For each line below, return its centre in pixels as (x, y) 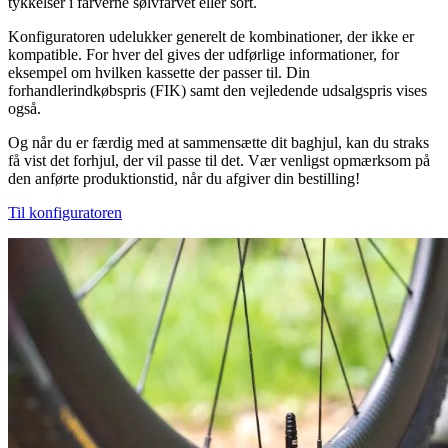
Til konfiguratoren (65, 213)
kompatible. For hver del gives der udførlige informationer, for (203, 55)
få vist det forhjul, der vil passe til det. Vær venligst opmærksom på (219, 161)
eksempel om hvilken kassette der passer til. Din (159, 73)
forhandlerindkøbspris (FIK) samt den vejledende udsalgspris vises (217, 91)
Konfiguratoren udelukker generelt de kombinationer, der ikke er (211, 37)
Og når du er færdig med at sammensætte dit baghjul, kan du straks (218, 143)
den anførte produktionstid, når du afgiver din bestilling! (184, 179)
